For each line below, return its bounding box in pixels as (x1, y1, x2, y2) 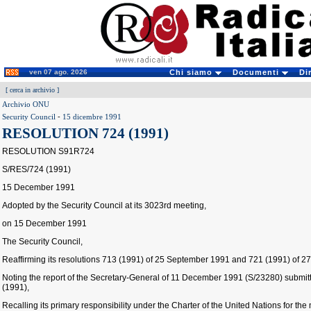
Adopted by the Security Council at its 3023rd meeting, (2, 201, 206, 210)
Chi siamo (169, 68, 215, 76)
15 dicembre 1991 (62, 112, 121, 121)
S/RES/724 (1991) (2, 165, 71, 174)
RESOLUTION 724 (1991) (2, 125, 169, 142)
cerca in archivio (10, 86, 55, 94)
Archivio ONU (2, 100, 49, 108)
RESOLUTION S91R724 (2, 146, 94, 156)
